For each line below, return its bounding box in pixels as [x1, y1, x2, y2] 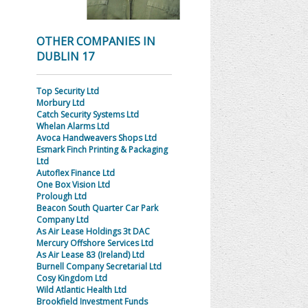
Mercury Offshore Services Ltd [36, 237, 153, 249]
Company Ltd [36, 214, 89, 225]
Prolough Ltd [36, 190, 87, 202]
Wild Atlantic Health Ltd [36, 284, 126, 296]
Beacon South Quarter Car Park [36, 202, 158, 214]
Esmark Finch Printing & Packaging [36, 144, 168, 155]
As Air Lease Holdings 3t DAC [36, 225, 150, 237]
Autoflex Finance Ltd [36, 167, 115, 179]
